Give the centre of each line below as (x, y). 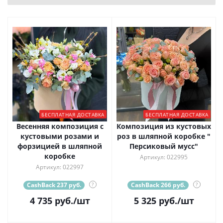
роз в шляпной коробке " (164, 136)
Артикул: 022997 (60, 167)
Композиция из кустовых (164, 126)
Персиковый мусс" (164, 146)
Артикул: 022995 (164, 157)
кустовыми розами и (60, 136)
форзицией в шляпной (60, 146)
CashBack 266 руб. (158, 185)
